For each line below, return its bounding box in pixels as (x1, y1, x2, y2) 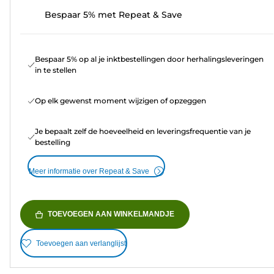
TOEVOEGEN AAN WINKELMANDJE (48, 210, 174, 219)
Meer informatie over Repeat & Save (29, 167, 149, 176)
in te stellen (35, 65, 76, 75)
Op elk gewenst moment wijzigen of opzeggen (35, 96, 206, 106)
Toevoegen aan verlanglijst (36, 239, 126, 248)
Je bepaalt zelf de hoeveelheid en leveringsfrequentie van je (35, 127, 251, 136)
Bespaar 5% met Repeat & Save (45, 9, 182, 21)
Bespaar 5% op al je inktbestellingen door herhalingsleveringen (35, 54, 264, 64)
